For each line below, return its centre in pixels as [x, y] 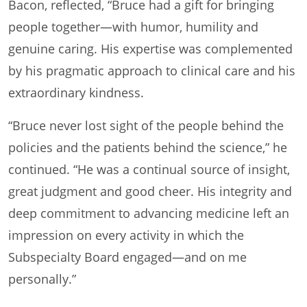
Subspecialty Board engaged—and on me [127, 257]
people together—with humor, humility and [133, 26]
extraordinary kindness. [76, 92]
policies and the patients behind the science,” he [148, 147]
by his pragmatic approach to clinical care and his [152, 70]
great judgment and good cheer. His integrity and [150, 191]
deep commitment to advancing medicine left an [149, 213]
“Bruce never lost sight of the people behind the [146, 125]
